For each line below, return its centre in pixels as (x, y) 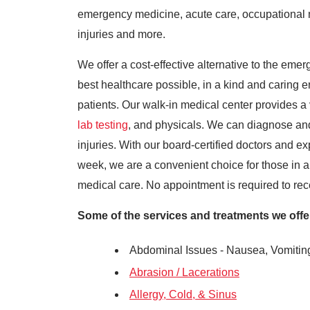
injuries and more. (121, 34)
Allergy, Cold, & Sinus (183, 294)
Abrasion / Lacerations (184, 272)
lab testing (103, 125)
